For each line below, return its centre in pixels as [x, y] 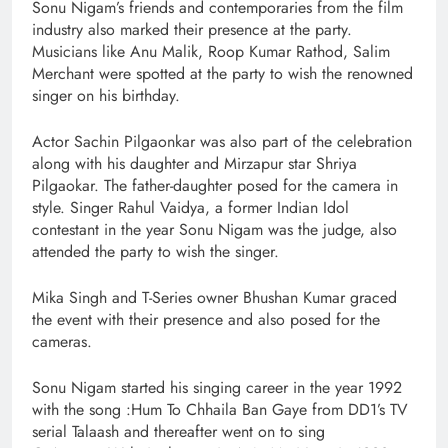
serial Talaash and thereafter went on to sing [178, 432]
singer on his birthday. [106, 96]
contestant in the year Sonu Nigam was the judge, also [214, 230]
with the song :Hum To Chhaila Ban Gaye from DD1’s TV [220, 410]
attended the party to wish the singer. [155, 252]
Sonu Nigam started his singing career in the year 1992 [217, 388]
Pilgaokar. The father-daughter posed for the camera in [215, 186]
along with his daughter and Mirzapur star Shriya [194, 164]
